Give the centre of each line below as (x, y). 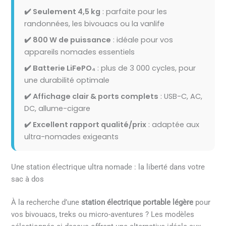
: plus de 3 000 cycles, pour (146, 68)
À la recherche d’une (46, 202)
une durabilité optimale (67, 80)
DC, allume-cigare (58, 108)
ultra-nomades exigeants (72, 136)
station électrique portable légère (137, 202)
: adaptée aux (173, 124)
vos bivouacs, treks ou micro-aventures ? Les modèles (103, 214)
